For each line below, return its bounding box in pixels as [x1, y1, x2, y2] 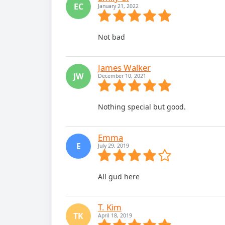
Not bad [98, 32, 125, 42]
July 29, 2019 [98, 142, 129, 149]
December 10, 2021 [98, 72, 146, 79]
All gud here [98, 172, 140, 181]
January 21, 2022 [98, 3, 139, 10]
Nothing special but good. [98, 102, 186, 111]
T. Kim [98, 201, 122, 213]
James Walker [98, 62, 151, 73]
